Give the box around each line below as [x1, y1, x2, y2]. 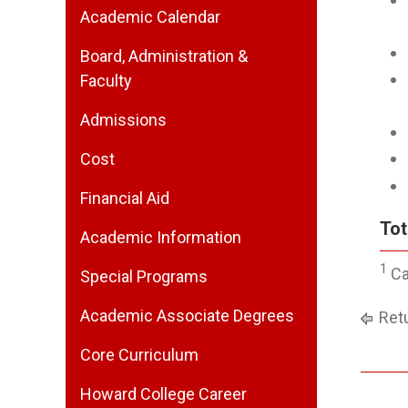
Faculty [80, 71, 132, 90]
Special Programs [80, 267, 208, 286]
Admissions [80, 110, 167, 129]
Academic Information [80, 228, 241, 247]
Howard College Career [80, 384, 247, 403]
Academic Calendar [80, 7, 220, 26]
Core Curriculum [80, 345, 199, 364]
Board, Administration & [80, 46, 248, 66]
